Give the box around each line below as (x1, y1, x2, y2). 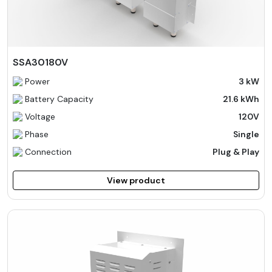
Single (233, 128, 259, 140)
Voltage (25, 110, 55, 122)
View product (107, 174, 165, 186)
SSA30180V (13, 55, 68, 69)
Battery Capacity (25, 93, 93, 104)
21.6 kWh (223, 93, 259, 104)
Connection (25, 146, 72, 157)
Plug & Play (212, 146, 259, 157)
